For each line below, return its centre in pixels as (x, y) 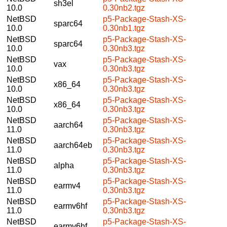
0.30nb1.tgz (124, 28)
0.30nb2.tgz (124, 8)
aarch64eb (73, 145)
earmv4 (67, 185)
